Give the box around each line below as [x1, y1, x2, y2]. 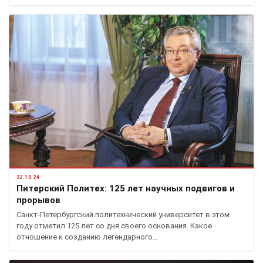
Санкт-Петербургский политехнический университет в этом [16, 210, 230, 219]
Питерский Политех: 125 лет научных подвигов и [16, 183, 235, 194]
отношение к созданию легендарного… [16, 232, 158, 241]
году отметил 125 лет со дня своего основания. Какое [16, 221, 212, 230]
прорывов [16, 194, 60, 205]
